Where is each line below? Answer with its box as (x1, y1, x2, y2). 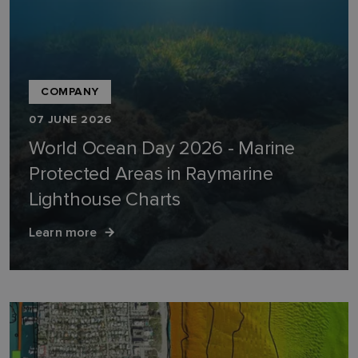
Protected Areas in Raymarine (29, 162, 273, 185)
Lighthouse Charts (29, 188, 181, 211)
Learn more (29, 222, 97, 241)
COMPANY (41, 85, 99, 98)
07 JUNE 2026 (29, 113, 112, 126)
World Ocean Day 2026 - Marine (29, 137, 296, 160)
